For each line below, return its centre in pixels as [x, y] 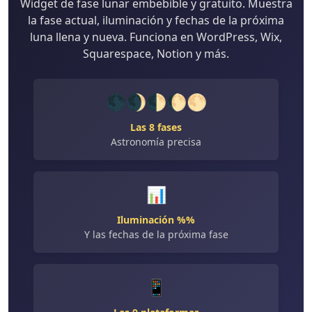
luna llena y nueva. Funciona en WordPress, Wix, [156, 37]
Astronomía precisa [156, 142]
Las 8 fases [156, 127]
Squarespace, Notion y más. [156, 54]
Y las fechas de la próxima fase [156, 235]
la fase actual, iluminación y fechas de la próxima [156, 21]
